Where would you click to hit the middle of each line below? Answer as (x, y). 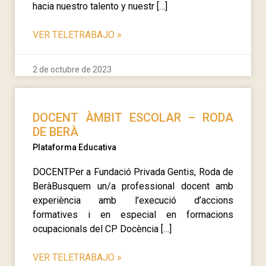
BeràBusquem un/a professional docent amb (133, 186)
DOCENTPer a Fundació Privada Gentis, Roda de (133, 172)
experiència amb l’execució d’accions (133, 200)
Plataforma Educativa (75, 147)
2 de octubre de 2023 (72, 69)
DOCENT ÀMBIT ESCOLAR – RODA (133, 117)
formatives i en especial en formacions (133, 214)
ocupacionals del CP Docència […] (102, 229)
